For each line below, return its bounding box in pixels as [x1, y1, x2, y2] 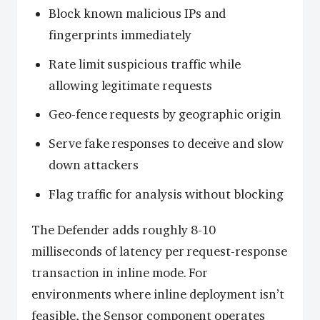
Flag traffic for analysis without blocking [49, 186, 284, 202]
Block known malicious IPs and [49, 5, 226, 21]
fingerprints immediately [49, 26, 191, 43]
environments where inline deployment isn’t [31, 286, 284, 302]
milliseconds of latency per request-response [31, 243, 287, 259]
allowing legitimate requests [49, 77, 212, 94]
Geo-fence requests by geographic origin [49, 106, 281, 123]
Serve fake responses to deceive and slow [49, 136, 284, 152]
